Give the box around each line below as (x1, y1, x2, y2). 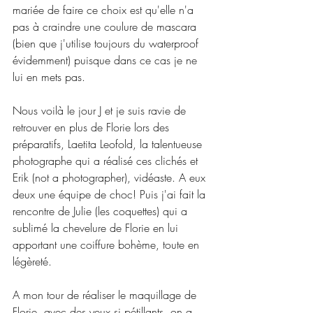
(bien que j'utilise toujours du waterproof (13, 35, 202, 51)
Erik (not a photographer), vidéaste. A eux (13, 169, 209, 185)
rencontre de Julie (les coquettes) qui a (13, 203, 191, 219)
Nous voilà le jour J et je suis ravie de (13, 102, 189, 118)
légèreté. (13, 253, 52, 269)
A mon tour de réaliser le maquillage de (13, 286, 200, 303)
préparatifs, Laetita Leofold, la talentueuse (13, 136, 205, 152)
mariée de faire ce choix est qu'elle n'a (13, 1, 197, 17)
